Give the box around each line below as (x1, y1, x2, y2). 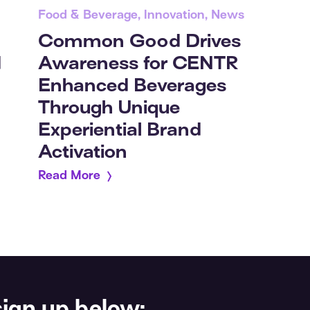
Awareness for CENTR (37, 55, 238, 73)
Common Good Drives (37, 33, 241, 51)
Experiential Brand (37, 122, 201, 140)
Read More (37, 170, 107, 182)
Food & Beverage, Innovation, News (37, 10, 244, 21)
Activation (37, 144, 127, 162)
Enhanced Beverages (37, 77, 226, 95)
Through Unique (37, 100, 180, 118)
